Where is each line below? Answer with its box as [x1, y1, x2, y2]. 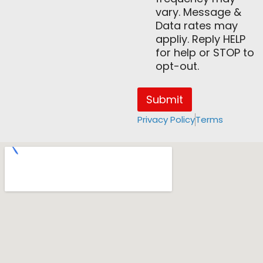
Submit [146, 92, 183, 107]
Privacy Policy [137, 113, 195, 126]
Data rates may [156, 18, 238, 33]
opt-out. [156, 59, 199, 74]
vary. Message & [156, 5, 241, 20]
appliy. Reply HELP [156, 32, 245, 47]
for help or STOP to [156, 45, 254, 60]
